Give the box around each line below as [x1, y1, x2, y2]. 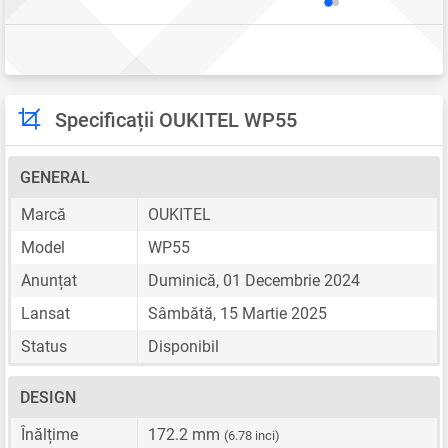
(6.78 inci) [224, 427, 280, 443]
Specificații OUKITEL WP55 [55, 107, 297, 132]
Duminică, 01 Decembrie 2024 [148, 270, 360, 290]
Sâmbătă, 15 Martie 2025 [148, 303, 327, 323]
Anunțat [21, 270, 77, 290]
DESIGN [20, 387, 76, 407]
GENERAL [20, 167, 90, 187]
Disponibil [148, 336, 219, 356]
